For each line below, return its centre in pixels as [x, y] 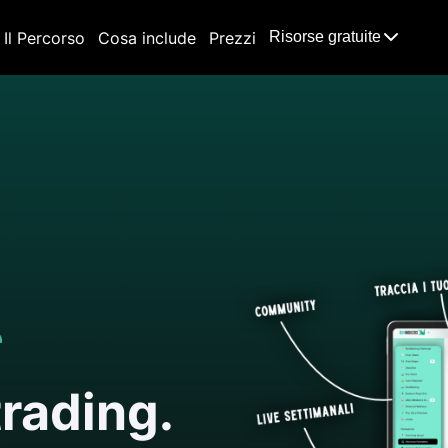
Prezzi [232, 37]
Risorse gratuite [324, 36]
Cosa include [146, 37]
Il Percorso [44, 37]
